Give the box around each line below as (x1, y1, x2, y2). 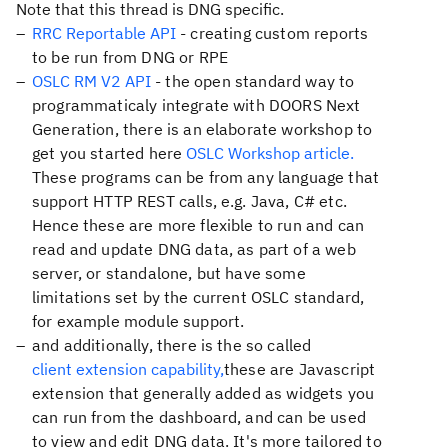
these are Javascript (224, 359, 376, 379)
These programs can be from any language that (32, 167, 380, 187)
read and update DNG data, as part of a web (32, 239, 356, 259)
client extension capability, (32, 359, 224, 379)
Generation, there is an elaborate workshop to (32, 119, 373, 139)
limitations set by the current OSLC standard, (32, 287, 365, 307)
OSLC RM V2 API (32, 71, 151, 91)
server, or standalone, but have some (32, 263, 306, 283)
